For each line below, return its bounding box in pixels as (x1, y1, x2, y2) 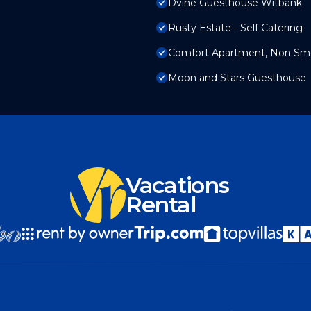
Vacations (126, 171, 229, 199)
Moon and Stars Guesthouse (168, 72, 306, 85)
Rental (126, 191, 196, 219)
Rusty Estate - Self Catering (168, 22, 303, 35)
